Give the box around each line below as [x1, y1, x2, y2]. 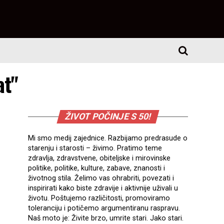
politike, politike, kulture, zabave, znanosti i [28, 164, 165, 172]
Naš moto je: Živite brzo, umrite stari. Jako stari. [28, 214, 183, 222]
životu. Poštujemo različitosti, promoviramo [28, 194, 170, 202]
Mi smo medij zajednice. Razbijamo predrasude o [28, 134, 187, 142]
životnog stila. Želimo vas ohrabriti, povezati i [28, 174, 174, 182]
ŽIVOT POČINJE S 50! [63, 111, 152, 121]
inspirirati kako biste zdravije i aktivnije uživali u [28, 184, 178, 192]
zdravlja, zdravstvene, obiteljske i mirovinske [28, 154, 170, 162]
